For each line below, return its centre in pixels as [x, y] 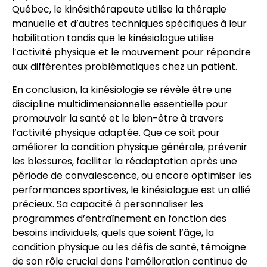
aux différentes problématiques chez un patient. [125, 67]
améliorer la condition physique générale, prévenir [130, 147]
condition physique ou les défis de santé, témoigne [129, 247]
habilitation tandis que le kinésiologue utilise [113, 38]
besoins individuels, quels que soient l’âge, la [113, 232]
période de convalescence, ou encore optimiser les [132, 175]
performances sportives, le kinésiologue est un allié [131, 190]
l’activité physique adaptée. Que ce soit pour [116, 132]
